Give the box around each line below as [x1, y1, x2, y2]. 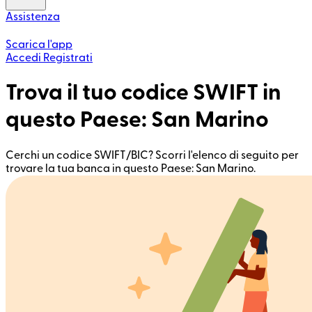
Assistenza [6, 11, 60, 22]
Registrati [43, 52, 93, 63]
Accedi [6, 52, 41, 63]
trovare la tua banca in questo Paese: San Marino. [6, 162, 256, 174]
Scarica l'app [6, 39, 72, 50]
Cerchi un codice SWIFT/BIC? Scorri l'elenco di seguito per [6, 149, 299, 161]
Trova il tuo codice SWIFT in [6, 81, 281, 104]
